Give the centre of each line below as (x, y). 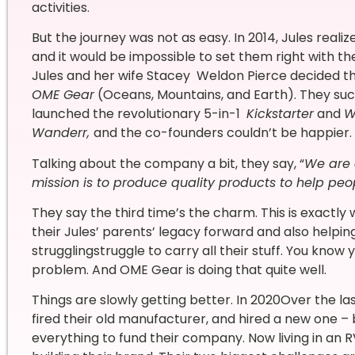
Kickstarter (280, 114)
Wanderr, (62, 133)
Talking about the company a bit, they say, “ (168, 163)
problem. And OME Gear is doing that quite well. (180, 269)
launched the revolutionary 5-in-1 (139, 114)
